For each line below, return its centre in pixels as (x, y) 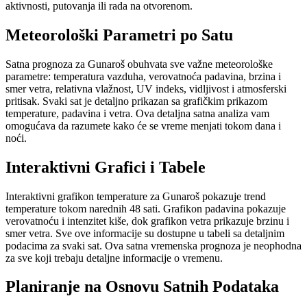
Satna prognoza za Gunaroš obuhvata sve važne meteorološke (139, 64)
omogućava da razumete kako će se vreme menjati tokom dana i (143, 125)
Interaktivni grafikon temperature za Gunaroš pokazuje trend (136, 196)
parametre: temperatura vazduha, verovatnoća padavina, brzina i (143, 76)
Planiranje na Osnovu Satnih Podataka (142, 287)
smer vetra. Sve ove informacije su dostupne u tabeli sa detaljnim (145, 233)
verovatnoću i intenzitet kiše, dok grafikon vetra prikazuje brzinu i (147, 221)
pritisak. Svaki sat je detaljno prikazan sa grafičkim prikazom (136, 101)
